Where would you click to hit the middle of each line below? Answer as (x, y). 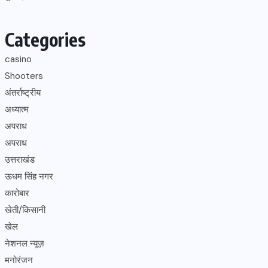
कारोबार (17, 193)
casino (18, 59)
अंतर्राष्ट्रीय (23, 93)
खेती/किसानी (25, 210)
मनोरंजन (19, 260)
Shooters (24, 76)
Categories (45, 39)
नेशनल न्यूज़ (25, 243)
